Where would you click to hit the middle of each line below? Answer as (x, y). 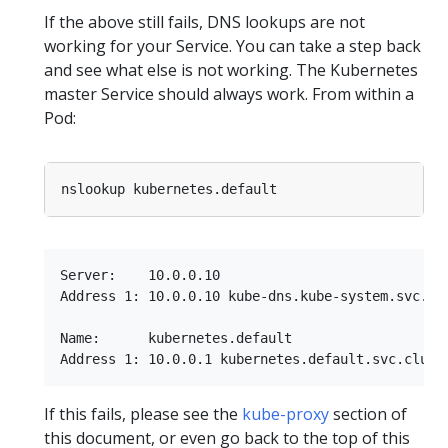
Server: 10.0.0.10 (140, 275)
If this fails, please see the (143, 414)
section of (368, 414)
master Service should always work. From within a (229, 94)
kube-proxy (285, 414)
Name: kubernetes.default (176, 338)
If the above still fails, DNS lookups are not (204, 22)
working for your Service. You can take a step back (232, 46)
